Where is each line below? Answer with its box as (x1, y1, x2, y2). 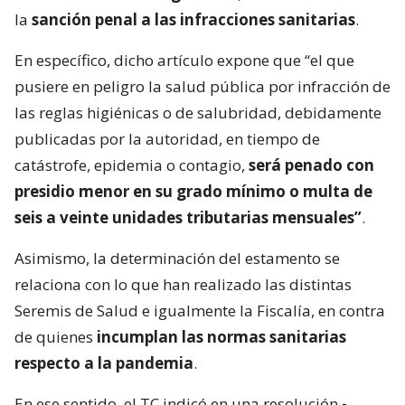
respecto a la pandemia (14, 352, 193, 373)
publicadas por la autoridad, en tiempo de (14, 127, 320, 149)
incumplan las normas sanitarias (97, 325, 346, 347)
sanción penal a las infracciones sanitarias (32, 8, 355, 30)
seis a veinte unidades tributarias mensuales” (14, 206, 362, 228)
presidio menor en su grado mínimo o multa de (14, 180, 372, 202)
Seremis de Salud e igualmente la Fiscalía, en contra (14, 299, 385, 321)
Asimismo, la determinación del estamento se (14, 247, 340, 268)
